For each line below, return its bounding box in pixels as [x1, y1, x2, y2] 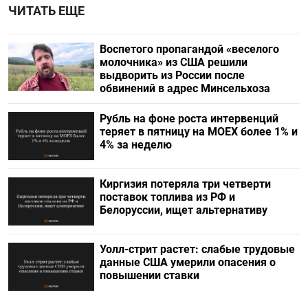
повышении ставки [99, 269, 199, 283]
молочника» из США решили [99, 55, 247, 69]
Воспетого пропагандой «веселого [99, 42, 279, 56]
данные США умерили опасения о [99, 256, 276, 269]
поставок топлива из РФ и [99, 190, 235, 203]
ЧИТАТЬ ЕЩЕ [8, 3, 85, 18]
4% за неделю [99, 137, 172, 151]
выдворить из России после [99, 68, 245, 82]
